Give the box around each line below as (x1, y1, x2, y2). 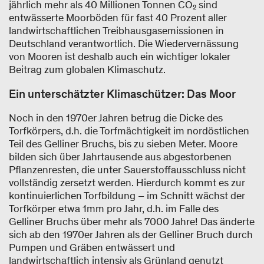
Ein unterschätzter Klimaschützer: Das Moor (9, 86, 236, 101)
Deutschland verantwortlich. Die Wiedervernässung (9, 37, 239, 50)
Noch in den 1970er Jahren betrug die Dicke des (9, 111, 223, 124)
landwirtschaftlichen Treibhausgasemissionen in (9, 24, 224, 37)
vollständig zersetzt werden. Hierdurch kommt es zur (9, 176, 245, 189)
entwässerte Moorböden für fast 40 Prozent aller (9, 11, 227, 24)
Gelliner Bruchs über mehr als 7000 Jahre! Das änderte (9, 214, 255, 228)
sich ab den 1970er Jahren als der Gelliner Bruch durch (9, 227, 253, 241)
